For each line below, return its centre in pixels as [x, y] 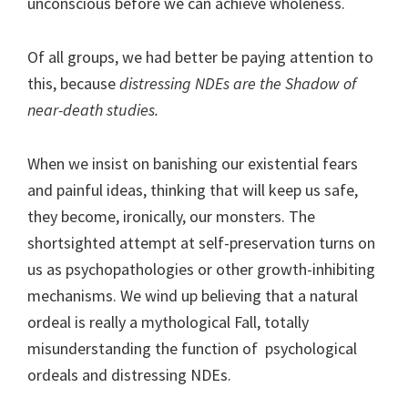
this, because [73, 83]
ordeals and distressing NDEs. [129, 374]
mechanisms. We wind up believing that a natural [193, 295]
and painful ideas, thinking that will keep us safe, [193, 189]
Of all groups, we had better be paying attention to [200, 56]
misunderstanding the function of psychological [192, 348]
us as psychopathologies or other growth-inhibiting [201, 269]
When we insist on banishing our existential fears [193, 163]
